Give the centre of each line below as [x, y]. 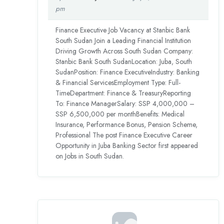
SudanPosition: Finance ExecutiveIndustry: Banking [128, 72]
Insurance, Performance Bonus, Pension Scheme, [127, 125]
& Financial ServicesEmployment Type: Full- [118, 83]
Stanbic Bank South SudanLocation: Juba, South [124, 62]
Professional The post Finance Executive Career [124, 135]
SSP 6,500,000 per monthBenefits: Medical [120, 114]
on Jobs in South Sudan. [90, 156]
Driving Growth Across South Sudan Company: [124, 51]
